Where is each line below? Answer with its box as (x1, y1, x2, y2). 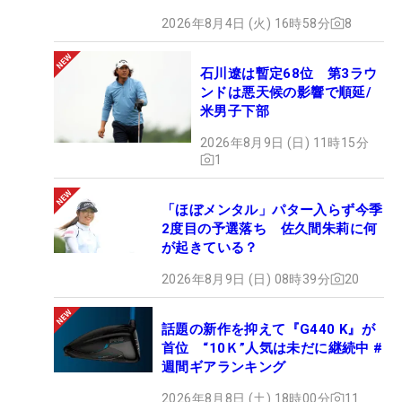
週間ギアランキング (162, 358, 286, 375)
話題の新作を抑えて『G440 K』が (162, 320, 376, 337)
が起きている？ (162, 239, 258, 256)
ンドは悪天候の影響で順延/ (200, 83, 372, 100)
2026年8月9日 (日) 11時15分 (200, 135, 369, 150)
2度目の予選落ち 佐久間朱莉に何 (162, 220, 378, 237)
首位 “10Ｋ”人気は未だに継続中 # (162, 339, 383, 356)
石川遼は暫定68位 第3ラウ (200, 65, 378, 82)
